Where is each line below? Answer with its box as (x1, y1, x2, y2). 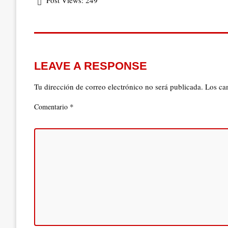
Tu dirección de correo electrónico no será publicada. (34, 81, 203, 92)
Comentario (34, 102, 70, 112)
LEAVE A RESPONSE (34, 60, 147, 73)
